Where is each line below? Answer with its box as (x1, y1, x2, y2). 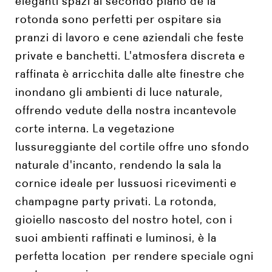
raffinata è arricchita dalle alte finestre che (15, 66, 245, 81)
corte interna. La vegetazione (15, 121, 175, 136)
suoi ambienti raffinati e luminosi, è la (15, 230, 217, 245)
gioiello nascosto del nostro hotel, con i (15, 212, 233, 227)
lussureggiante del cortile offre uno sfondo (15, 139, 250, 154)
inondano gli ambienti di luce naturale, (15, 84, 223, 100)
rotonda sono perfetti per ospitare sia (15, 12, 222, 27)
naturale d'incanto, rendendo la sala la (15, 157, 222, 172)
